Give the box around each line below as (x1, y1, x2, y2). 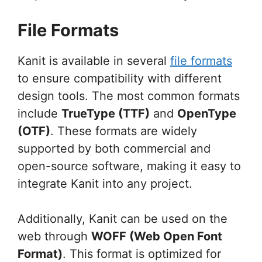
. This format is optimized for (63, 246, 221, 261)
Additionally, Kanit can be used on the (18, 211, 227, 226)
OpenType (177, 106, 236, 120)
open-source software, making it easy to (18, 158, 241, 173)
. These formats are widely (50, 123, 197, 138)
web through (18, 229, 91, 243)
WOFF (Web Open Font (91, 229, 222, 243)
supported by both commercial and (18, 141, 211, 156)
